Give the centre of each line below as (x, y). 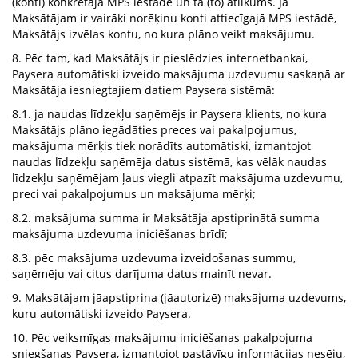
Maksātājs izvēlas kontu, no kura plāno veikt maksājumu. (163, 34)
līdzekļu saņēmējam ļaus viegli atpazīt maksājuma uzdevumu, (177, 178)
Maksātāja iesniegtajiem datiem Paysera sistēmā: (143, 90)
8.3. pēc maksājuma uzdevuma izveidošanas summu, (154, 258)
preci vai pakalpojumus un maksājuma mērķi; (134, 194)
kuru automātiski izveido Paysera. (101, 314)
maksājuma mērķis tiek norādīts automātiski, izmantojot (161, 146)
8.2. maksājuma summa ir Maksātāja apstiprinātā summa (166, 218)
